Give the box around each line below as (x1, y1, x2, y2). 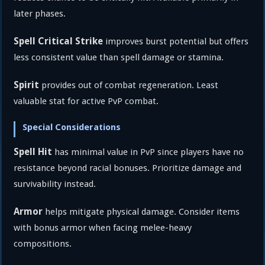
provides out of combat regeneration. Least (39, 79, 219, 91)
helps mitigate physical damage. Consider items (43, 206, 240, 217)
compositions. (14, 238, 72, 249)
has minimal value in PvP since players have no (52, 146, 244, 157)
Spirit (14, 79, 40, 91)
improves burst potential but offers (103, 35, 249, 47)
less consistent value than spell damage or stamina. (14, 51, 224, 63)
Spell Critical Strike (14, 35, 104, 47)
